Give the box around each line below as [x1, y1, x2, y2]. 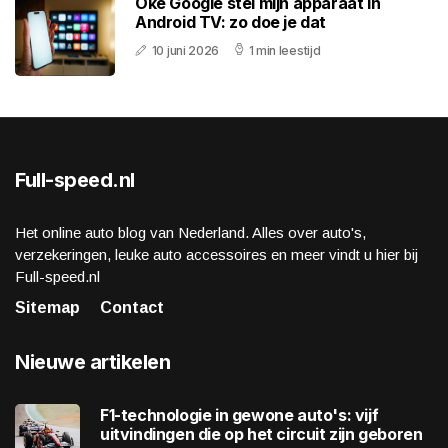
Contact [100, 299, 164, 317]
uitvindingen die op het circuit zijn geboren [100, 423, 423, 444]
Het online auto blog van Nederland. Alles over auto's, [15, 224, 366, 242]
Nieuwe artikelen [15, 350, 170, 375]
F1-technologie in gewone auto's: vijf [100, 404, 379, 425]
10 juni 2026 [151, 43, 220, 59]
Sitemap [15, 299, 80, 317]
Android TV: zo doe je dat [135, 12, 327, 33]
